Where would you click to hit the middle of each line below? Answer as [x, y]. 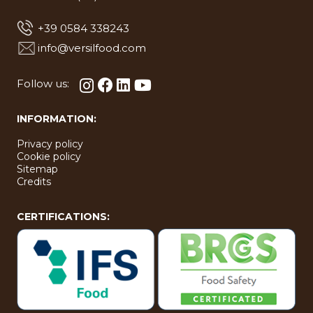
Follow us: [43, 83]
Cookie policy [49, 156]
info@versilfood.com [92, 48]
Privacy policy [50, 144]
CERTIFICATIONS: [63, 216]
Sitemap [37, 169]
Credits [34, 181]
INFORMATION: [57, 118]
